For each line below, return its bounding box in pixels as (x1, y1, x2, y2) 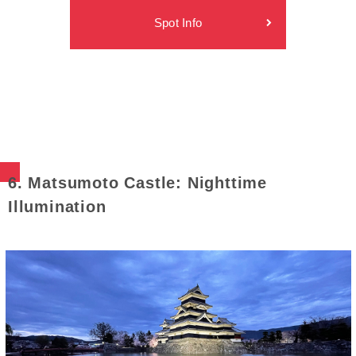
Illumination (8, 198, 106, 216)
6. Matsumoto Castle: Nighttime (8, 174, 267, 192)
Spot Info (153, 16, 203, 30)
